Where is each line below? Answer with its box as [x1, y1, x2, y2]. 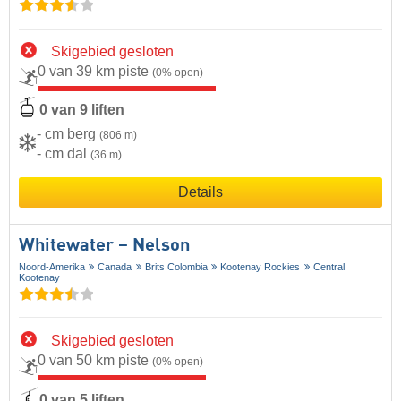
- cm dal [37, 145, 90, 161]
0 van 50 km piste [38, 353, 152, 368]
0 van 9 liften [39, 101, 124, 117]
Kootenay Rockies [220, 260, 301, 272]
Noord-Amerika [19, 260, 85, 272]
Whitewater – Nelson [19, 236, 190, 255]
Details [178, 183, 223, 200]
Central [312, 260, 345, 272]
